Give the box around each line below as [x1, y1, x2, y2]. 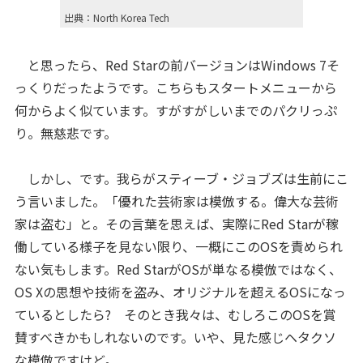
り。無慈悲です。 [14, 123, 117, 143]
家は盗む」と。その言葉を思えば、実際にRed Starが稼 [14, 214, 339, 233]
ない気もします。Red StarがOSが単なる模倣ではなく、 [14, 259, 342, 279]
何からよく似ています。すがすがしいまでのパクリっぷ [14, 100, 337, 120]
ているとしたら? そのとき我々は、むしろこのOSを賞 [14, 305, 336, 324]
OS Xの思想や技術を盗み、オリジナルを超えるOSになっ [14, 282, 346, 301]
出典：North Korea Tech [64, 11, 169, 24]
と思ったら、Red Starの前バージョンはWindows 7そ [14, 55, 340, 75]
